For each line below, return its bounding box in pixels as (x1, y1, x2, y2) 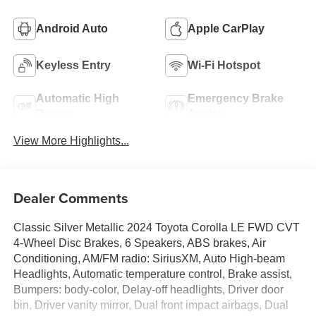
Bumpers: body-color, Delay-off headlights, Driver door (13, 284, 284, 296)
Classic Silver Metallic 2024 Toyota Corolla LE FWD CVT (13, 221, 300, 234)
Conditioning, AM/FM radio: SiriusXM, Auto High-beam (13, 253, 285, 265)
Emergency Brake (188, 92, 284, 104)
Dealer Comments (13, 188, 128, 209)
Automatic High (35, 92, 119, 104)
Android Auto (35, 22, 108, 35)
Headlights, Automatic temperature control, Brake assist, (13, 268, 292, 281)
